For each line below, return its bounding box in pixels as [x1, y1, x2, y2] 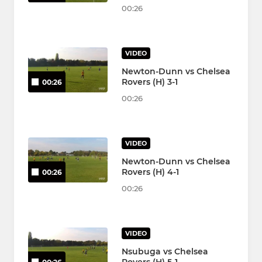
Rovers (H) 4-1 [122, 167, 179, 178]
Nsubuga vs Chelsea [122, 246, 208, 257]
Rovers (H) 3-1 [122, 77, 178, 88]
